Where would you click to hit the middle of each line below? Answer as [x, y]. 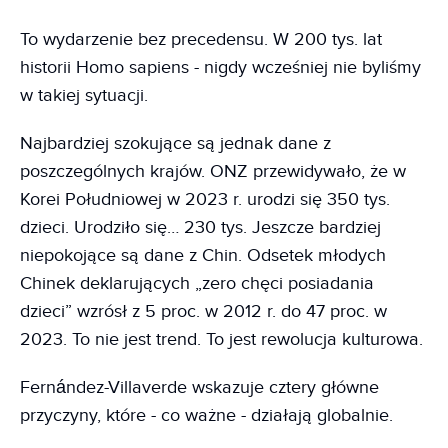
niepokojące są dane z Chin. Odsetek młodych [203, 256]
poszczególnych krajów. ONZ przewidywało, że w [213, 172]
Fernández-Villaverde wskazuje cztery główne [199, 388]
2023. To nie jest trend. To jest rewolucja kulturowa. [221, 340]
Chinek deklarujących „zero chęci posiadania [197, 284]
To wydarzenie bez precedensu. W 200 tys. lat [201, 40]
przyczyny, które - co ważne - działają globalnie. [206, 416]
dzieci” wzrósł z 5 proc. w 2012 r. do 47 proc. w [203, 312]
